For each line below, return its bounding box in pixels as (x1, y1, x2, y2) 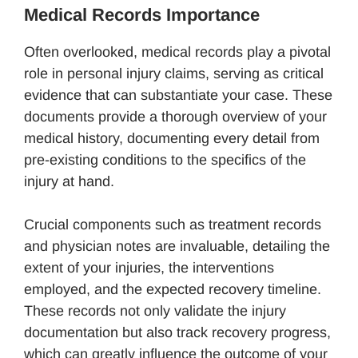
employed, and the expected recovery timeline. (24, 280, 321, 297)
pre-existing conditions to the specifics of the (24, 151, 306, 168)
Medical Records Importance (24, 4, 260, 25)
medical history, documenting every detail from (24, 129, 320, 146)
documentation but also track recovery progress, (24, 324, 331, 340)
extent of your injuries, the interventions (24, 259, 274, 276)
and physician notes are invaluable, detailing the (24, 237, 330, 254)
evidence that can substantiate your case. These (24, 86, 332, 103)
